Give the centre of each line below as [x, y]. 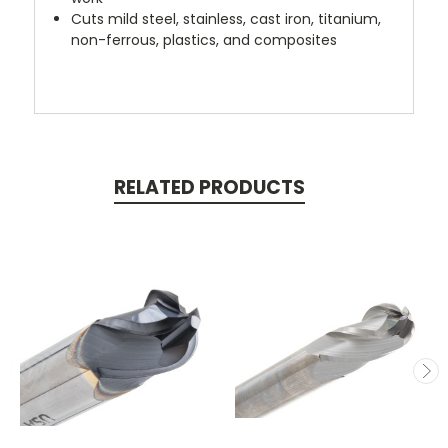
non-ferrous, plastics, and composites [204, 39]
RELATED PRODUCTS [209, 187]
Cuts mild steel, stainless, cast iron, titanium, [226, 18]
